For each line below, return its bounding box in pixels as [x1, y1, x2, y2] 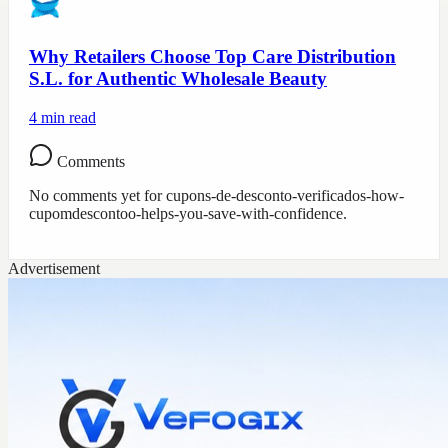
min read [37, 109, 96, 127]
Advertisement [8, 260, 100, 278]
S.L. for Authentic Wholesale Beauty [29, 68, 327, 90]
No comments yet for [29, 187, 166, 205]
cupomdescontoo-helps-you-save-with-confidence [29, 205, 343, 223]
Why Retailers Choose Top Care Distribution [29, 46, 396, 68]
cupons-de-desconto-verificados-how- [166, 187, 404, 205]
